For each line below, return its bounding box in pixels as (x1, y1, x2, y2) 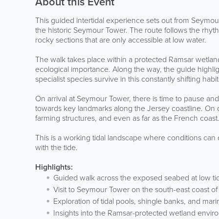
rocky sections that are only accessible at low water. (35, 34, 206, 45)
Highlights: (35, 161, 73, 173)
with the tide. (35, 142, 78, 153)
